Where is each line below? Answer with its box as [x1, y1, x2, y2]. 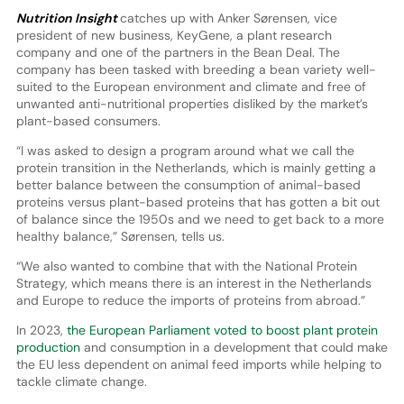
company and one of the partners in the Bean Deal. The [15, 43, 340, 60]
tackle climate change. [15, 372, 147, 390]
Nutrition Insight [15, 9, 120, 26]
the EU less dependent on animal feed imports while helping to [15, 355, 381, 372]
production [15, 338, 80, 355]
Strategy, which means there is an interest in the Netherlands [15, 274, 372, 291]
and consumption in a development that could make [79, 338, 388, 355]
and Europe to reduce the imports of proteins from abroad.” [15, 291, 365, 308]
